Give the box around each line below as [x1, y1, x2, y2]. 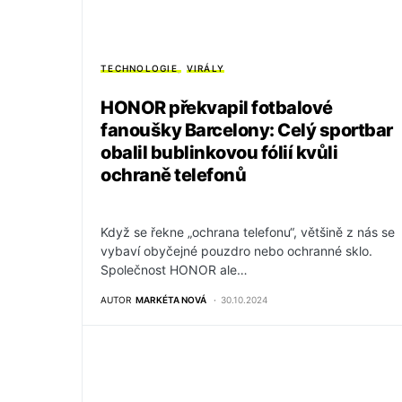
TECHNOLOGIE [100, 63, 178, 74]
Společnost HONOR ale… [100, 262, 248, 278]
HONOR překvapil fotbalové [100, 97, 333, 119]
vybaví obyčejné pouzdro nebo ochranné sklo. [100, 243, 372, 259]
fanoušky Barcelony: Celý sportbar [100, 119, 393, 142]
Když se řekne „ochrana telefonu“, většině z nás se [100, 224, 395, 240]
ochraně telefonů [100, 164, 246, 187]
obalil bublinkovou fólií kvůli [100, 142, 337, 164]
